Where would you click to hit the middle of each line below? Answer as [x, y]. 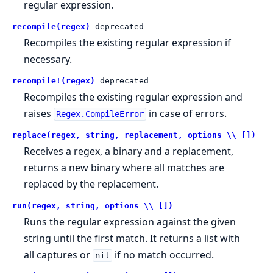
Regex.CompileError [100, 114]
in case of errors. [186, 114]
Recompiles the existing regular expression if [128, 43]
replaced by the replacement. [91, 184]
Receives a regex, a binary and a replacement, [129, 151]
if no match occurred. [163, 255]
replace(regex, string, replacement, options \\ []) [134, 135]
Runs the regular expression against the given [130, 222]
